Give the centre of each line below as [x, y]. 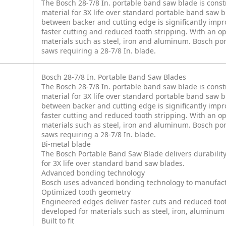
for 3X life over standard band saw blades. [113, 163]
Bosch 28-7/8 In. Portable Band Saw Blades [114, 77]
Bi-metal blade [66, 144]
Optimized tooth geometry [86, 192]
